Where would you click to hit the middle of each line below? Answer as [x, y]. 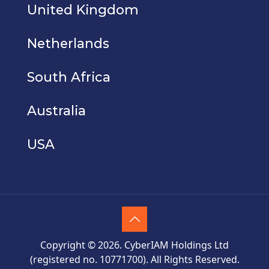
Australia [56, 110]
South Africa [69, 77]
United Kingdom [83, 9]
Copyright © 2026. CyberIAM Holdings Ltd [134, 245]
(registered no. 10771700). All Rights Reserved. [134, 259]
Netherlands [68, 43]
